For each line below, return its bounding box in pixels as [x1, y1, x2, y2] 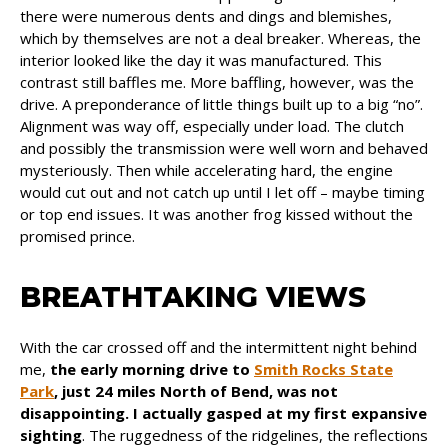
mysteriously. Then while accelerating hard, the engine [20, 159, 393, 180]
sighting [20, 424, 82, 445]
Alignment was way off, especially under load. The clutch [20, 115, 404, 136]
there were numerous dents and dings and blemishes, [20, 5, 392, 26]
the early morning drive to [50, 358, 254, 379]
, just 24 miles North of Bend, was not [54, 380, 338, 401]
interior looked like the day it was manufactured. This [20, 49, 382, 70]
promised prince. [20, 225, 135, 246]
